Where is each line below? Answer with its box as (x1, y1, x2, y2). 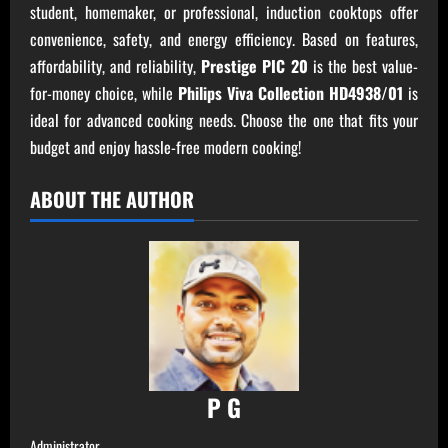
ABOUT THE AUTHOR (30, 183, 194, 214)
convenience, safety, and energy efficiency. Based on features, (30, 26, 418, 51)
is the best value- (307, 53, 419, 78)
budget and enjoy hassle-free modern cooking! (30, 134, 301, 159)
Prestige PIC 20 (201, 53, 308, 78)
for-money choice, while (30, 80, 178, 105)
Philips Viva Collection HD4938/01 (178, 80, 403, 105)
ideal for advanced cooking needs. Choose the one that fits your (30, 107, 418, 132)
